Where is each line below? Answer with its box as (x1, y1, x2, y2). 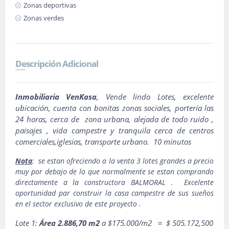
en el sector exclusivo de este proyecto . (15, 199, 145, 209)
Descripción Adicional (15, 58, 98, 70)
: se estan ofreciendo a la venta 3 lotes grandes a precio (32, 156, 214, 166)
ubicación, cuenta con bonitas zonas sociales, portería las (15, 103, 214, 113)
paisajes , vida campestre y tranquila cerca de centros (15, 125, 214, 135)
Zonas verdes (24, 13, 64, 22)
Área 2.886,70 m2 (39, 218, 102, 228)
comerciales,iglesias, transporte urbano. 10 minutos (15, 136, 193, 147)
